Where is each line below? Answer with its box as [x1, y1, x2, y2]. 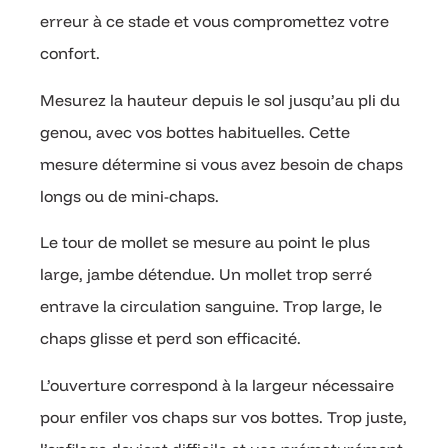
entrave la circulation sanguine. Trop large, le [40, 296, 382, 317]
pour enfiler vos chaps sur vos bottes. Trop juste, [40, 406, 407, 427]
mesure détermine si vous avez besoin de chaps [40, 153, 403, 174]
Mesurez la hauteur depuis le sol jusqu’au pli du [40, 89, 400, 110]
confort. [40, 43, 100, 64]
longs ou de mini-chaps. [40, 185, 219, 206]
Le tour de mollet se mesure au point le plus [40, 232, 370, 253]
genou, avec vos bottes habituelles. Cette [40, 121, 350, 142]
